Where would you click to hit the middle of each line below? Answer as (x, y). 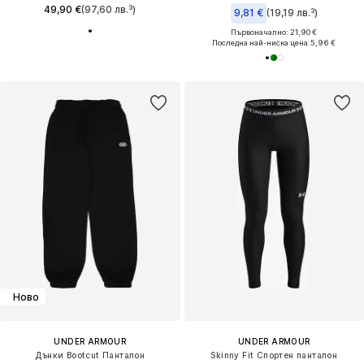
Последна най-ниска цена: (262, 43)
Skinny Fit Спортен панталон (274, 355)
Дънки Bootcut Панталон (90, 355)
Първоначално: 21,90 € (274, 32)
